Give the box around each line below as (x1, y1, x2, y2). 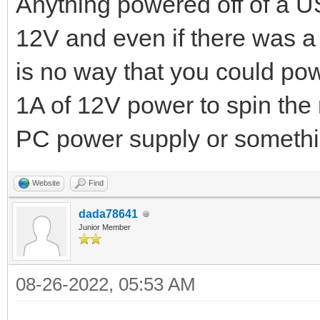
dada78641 (79, 208, 138, 221)
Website (32, 179, 60, 188)
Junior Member (79, 223, 131, 232)
